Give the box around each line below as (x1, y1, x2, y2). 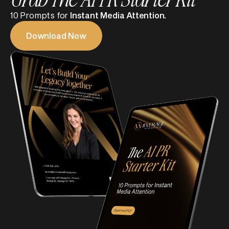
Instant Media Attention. (70, 10, 167, 20)
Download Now (26, 30, 86, 40)
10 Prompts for (10, 10, 70, 20)
